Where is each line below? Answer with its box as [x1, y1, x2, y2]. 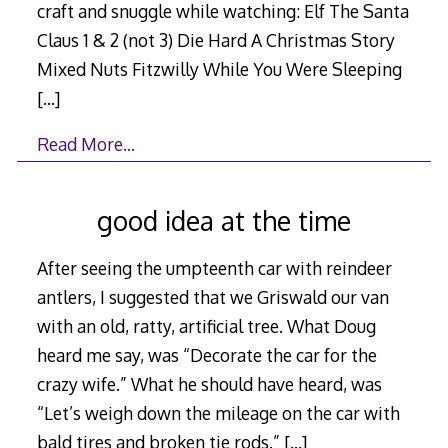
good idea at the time [96, 203, 351, 237]
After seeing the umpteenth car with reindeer [36, 257, 392, 280]
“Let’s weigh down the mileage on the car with [36, 402, 400, 425]
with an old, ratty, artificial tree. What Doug [36, 315, 376, 338]
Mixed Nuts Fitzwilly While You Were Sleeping [36, 57, 402, 80]
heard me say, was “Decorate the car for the [36, 344, 377, 367]
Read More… [36, 133, 135, 156]
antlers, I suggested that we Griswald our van [36, 286, 389, 309]
